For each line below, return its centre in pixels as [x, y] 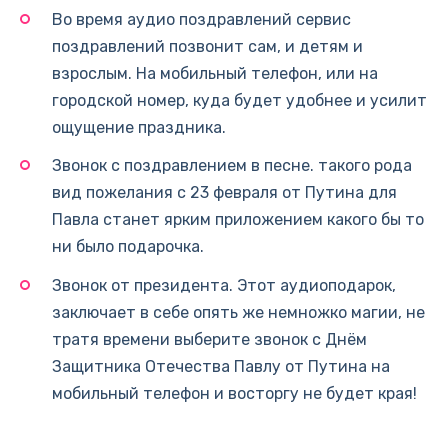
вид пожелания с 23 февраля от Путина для [224, 193]
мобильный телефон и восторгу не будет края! [234, 393]
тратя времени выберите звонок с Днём [209, 339]
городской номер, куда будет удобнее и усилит [239, 101]
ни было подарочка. [128, 247]
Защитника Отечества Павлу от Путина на [221, 366]
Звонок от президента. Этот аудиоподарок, [224, 285]
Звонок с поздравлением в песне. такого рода [232, 166]
